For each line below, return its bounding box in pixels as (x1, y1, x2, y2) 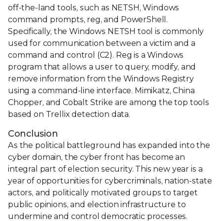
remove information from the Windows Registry (8, 74, 194, 84)
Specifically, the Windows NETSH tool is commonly (8, 27, 204, 37)
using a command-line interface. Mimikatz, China (8, 86, 195, 96)
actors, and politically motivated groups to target (8, 188, 198, 198)
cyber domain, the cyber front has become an (8, 152, 185, 162)
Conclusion (8, 128, 58, 140)
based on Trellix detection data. (8, 110, 130, 119)
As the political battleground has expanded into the (8, 141, 210, 150)
